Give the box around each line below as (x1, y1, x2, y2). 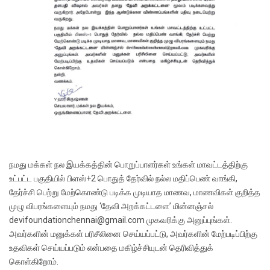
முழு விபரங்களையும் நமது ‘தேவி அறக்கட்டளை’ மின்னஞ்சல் (9, 201, 213, 212)
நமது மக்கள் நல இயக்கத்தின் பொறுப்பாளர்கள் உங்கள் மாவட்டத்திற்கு (9, 160, 248, 170)
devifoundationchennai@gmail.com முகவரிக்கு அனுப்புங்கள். (9, 215, 232, 225)
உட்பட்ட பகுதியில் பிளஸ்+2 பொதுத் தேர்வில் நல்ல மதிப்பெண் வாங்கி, (9, 174, 237, 184)
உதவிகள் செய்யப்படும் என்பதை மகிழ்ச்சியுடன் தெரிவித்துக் (9, 243, 213, 253)
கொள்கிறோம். (9, 257, 58, 267)
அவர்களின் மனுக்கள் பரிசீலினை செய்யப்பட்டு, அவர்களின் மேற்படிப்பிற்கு (9, 229, 257, 239)
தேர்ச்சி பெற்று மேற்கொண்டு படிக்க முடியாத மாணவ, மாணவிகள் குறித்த (9, 187, 260, 198)
